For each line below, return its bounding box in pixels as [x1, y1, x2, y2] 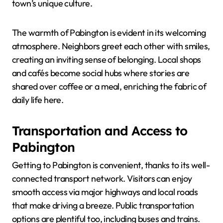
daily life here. [12, 94, 64, 106]
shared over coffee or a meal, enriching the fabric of [12, 80, 207, 92]
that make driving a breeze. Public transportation [12, 200, 194, 212]
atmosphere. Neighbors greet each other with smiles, [12, 40, 210, 52]
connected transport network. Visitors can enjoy [12, 173, 192, 185]
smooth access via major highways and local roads [12, 186, 198, 198]
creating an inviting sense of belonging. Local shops [12, 53, 201, 65]
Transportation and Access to [12, 122, 188, 138]
